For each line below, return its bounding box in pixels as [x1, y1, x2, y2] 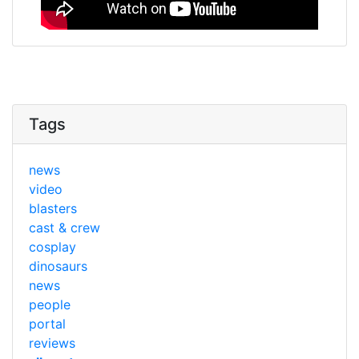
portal [29, 315, 66, 332]
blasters [29, 200, 77, 216]
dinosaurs [29, 257, 87, 274]
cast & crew [29, 219, 100, 236]
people [29, 296, 71, 313]
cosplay [29, 238, 76, 255]
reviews [29, 334, 75, 351]
